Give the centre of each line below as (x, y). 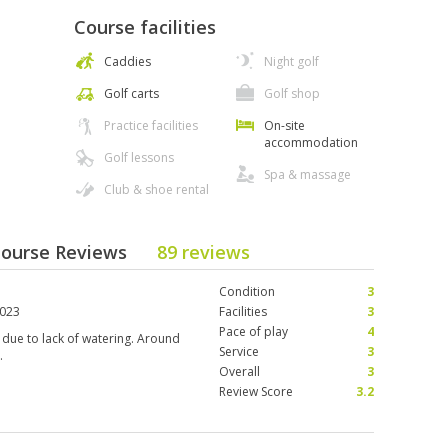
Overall (239, 371)
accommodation (311, 142)
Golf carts (131, 93)
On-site (284, 125)
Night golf (291, 61)
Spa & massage (307, 174)
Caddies (127, 61)
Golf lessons (139, 157)
